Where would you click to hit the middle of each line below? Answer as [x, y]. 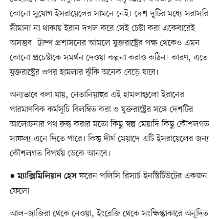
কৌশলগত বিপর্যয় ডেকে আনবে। [60, 154]
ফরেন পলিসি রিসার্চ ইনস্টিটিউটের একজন [142, 176]
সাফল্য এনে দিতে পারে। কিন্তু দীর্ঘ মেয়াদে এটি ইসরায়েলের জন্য [109, 139]
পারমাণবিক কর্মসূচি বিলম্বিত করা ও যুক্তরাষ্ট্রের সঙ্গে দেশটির [101, 110]
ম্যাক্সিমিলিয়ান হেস [46, 177]
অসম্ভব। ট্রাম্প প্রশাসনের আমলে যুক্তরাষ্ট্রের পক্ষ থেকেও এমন [105, 43]
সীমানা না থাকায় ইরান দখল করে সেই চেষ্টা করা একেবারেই [102, 29]
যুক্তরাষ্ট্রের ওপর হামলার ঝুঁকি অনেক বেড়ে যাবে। [84, 73]
